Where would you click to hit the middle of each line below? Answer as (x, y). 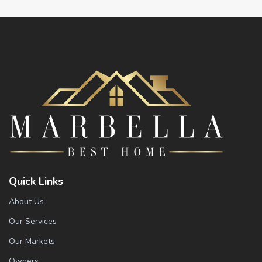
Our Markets (32, 242)
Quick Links (36, 182)
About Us (26, 202)
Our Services (33, 222)
